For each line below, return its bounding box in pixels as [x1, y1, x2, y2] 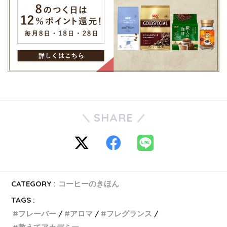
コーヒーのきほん [58, 178, 120, 188]
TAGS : [11, 195, 35, 205]
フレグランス [106, 208, 153, 218]
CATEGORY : [11, 178, 56, 188]
